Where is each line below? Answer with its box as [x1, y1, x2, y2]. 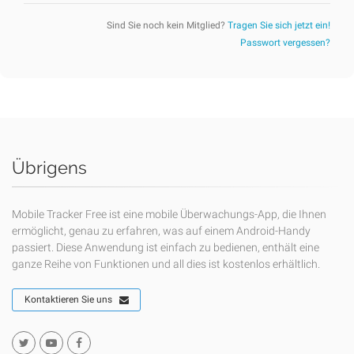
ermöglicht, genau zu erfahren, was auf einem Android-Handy [12, 224, 311, 238]
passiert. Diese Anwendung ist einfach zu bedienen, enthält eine [12, 241, 319, 254]
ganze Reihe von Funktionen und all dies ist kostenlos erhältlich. [12, 258, 320, 271]
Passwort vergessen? [240, 37, 330, 49]
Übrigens [12, 157, 87, 179]
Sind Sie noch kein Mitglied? [107, 20, 228, 32]
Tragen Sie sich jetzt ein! [228, 20, 330, 32]
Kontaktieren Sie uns [24, 294, 112, 306]
